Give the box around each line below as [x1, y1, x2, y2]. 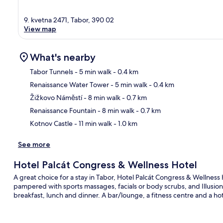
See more [18, 139, 50, 149]
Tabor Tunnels [30, 67, 73, 76]
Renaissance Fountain [30, 106, 96, 115]
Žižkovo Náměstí [30, 93, 82, 102]
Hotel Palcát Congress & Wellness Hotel [13, 158, 197, 171]
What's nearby [30, 51, 96, 63]
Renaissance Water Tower [30, 80, 109, 89]
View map [24, 24, 56, 33]
